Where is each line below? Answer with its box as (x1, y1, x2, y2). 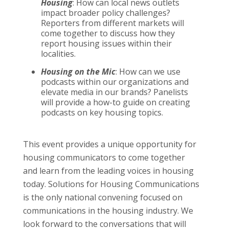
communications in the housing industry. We (23, 205, 193, 217)
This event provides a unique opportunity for (23, 139, 196, 150)
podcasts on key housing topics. (41, 106, 163, 118)
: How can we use (116, 65, 180, 77)
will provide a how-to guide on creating (41, 96, 190, 108)
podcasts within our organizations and (41, 76, 189, 87)
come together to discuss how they (41, 27, 175, 39)
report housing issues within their (41, 37, 172, 49)
